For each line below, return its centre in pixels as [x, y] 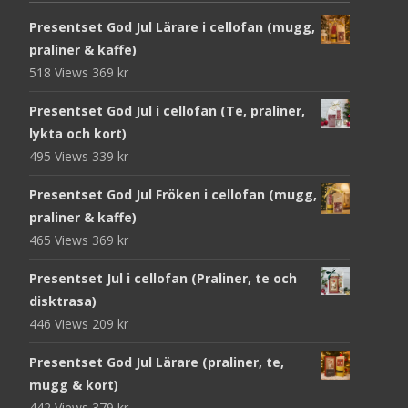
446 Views [61, 323]
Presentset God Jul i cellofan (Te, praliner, [167, 110]
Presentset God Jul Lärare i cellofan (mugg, [172, 26]
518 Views [61, 72]
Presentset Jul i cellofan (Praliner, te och [163, 278]
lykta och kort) [78, 133]
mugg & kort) [74, 384]
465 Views [61, 240]
